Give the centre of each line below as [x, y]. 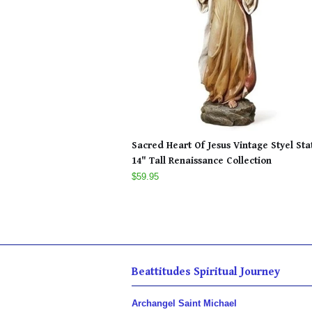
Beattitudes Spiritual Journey [206, 272]
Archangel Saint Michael [184, 303]
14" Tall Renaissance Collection [202, 161]
